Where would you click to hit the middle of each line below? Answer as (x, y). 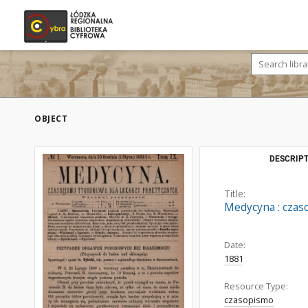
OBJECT (51, 119)
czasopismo (249, 300)
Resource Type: (256, 286)
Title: (235, 194)
